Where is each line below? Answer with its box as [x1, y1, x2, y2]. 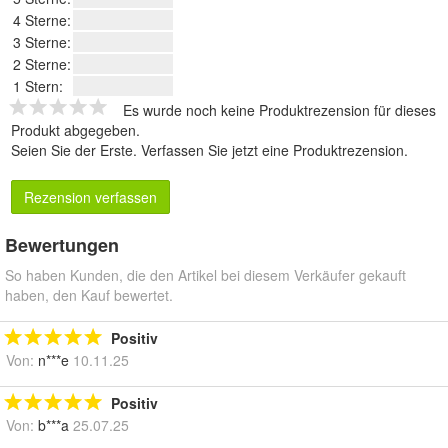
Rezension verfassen [24, 187, 157, 208]
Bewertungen [5, 232, 119, 259]
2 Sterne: [13, 54, 71, 75]
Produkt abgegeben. [11, 120, 140, 141]
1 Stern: [13, 76, 63, 97]
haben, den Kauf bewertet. [5, 285, 173, 306]
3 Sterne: [13, 32, 71, 53]
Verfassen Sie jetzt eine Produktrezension [141, 140, 404, 161]
